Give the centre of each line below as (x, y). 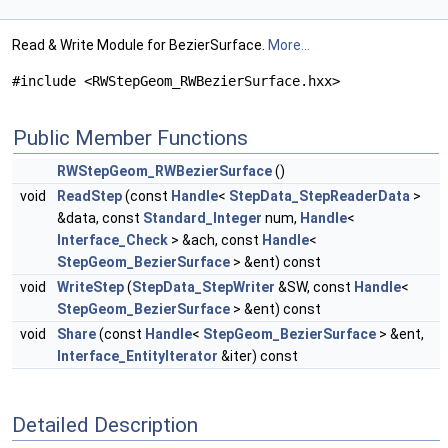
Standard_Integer (202, 218)
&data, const (100, 218)
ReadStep (89, 196)
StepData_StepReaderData (319, 196)
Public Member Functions (130, 138)
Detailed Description (105, 425)
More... (289, 45)
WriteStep (90, 287)
